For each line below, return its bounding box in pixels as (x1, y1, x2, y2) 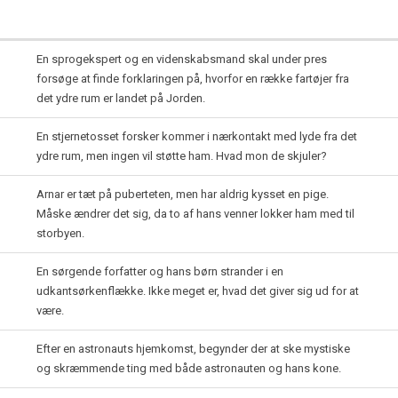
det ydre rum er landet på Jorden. (36, 92, 205, 105)
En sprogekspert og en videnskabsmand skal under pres (36, 52, 327, 66)
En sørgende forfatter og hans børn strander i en (36, 265, 283, 278)
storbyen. (36, 227, 84, 240)
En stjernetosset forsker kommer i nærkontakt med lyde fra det (36, 130, 357, 143)
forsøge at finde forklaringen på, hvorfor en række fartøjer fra (36, 72, 349, 85)
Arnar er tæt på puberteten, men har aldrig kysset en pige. (36, 187, 329, 201)
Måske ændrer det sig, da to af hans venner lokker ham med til (36, 207, 354, 220)
